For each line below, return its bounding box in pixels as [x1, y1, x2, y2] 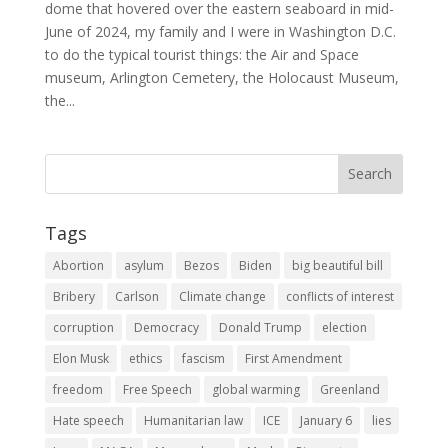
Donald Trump [218, 318, 302, 336]
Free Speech [122, 380, 192, 398]
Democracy [133, 318, 199, 336]
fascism [181, 349, 225, 367]
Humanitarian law [143, 411, 243, 429]
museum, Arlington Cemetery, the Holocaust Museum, [44, 67, 399, 87]
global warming [211, 380, 300, 398]
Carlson [114, 287, 159, 305]
